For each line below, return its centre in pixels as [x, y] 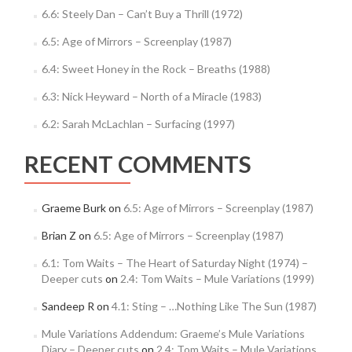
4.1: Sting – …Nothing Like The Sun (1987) [214, 306]
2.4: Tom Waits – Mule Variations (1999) [217, 279]
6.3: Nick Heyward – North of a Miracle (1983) [151, 96]
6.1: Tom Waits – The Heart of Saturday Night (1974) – [174, 263]
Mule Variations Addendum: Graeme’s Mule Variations [173, 334]
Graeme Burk [73, 208]
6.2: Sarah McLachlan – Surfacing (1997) [138, 124]
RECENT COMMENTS [138, 164]
